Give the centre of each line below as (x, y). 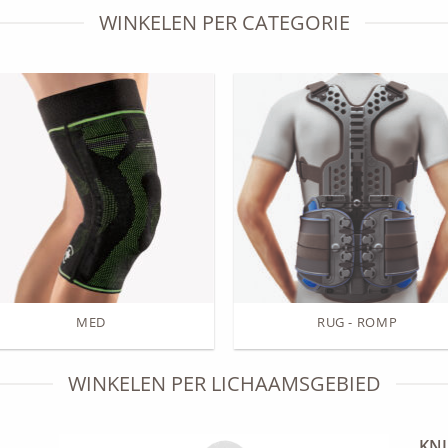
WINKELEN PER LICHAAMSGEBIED (224, 384)
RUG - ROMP (357, 321)
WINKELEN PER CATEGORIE (224, 23)
